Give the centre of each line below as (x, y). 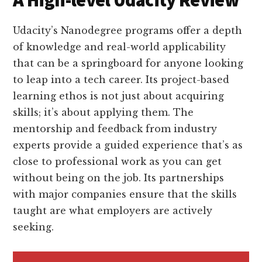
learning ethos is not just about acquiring (119, 96)
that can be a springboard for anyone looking (128, 63)
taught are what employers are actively (113, 210)
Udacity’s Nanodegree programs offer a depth (128, 30)
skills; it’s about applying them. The (104, 112)
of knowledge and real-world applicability (120, 46)
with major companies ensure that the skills (125, 194)
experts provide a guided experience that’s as (128, 145)
